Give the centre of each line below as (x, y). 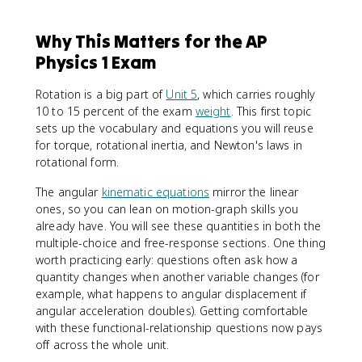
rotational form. (78, 162)
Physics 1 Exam (96, 62)
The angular (69, 192)
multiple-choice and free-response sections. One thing (181, 242)
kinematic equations (156, 192)
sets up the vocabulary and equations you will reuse (175, 128)
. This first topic (271, 111)
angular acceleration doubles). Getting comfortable (172, 310)
